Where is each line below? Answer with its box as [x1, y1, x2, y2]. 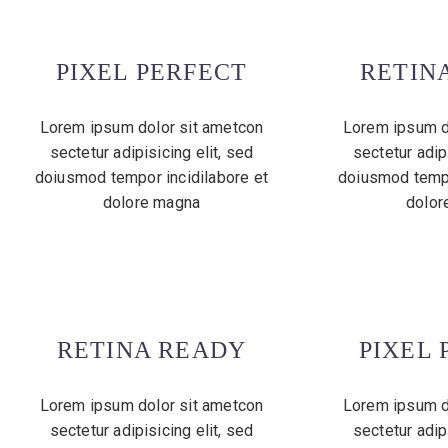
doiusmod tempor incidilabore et [34, 168, 269, 188]
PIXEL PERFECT [55, 59, 248, 86]
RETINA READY [56, 337, 247, 364]
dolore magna [102, 193, 201, 213]
